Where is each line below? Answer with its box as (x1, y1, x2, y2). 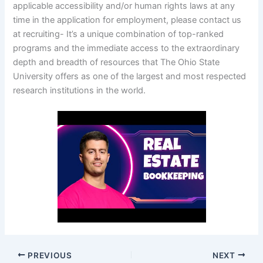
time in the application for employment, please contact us (13, 14, 242, 25)
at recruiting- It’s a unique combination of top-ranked (13, 28, 224, 39)
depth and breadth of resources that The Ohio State (13, 56, 220, 68)
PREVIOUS (25, 250, 72, 260)
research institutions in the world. (13, 85, 146, 96)
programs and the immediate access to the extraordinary (13, 42, 240, 53)
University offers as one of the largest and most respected (13, 70, 247, 82)
